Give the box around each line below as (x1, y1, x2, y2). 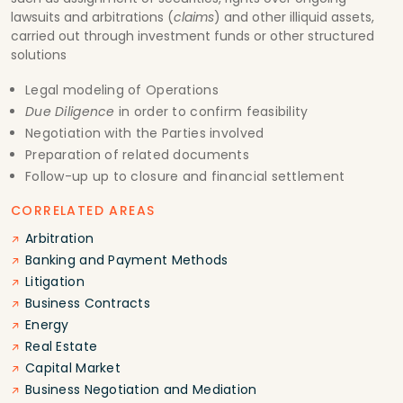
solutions (11, 45, 67, 64)
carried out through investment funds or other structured (11, 26, 374, 45)
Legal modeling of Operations (25, 80, 219, 99)
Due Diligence (25, 102, 115, 121)
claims (174, 7, 214, 26)
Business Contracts (25, 293, 151, 312)
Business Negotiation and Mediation (25, 380, 257, 399)
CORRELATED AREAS (11, 201, 156, 219)
